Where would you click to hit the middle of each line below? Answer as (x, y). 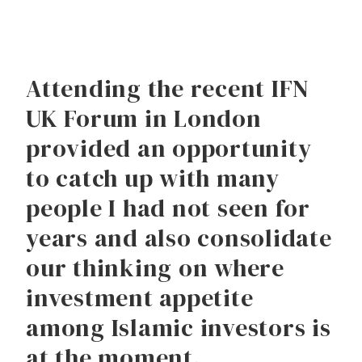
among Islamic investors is (179, 327)
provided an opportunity (169, 148)
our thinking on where (155, 267)
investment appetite (140, 297)
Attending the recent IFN (168, 88)
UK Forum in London (144, 118)
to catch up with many (153, 178)
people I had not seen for (168, 208)
